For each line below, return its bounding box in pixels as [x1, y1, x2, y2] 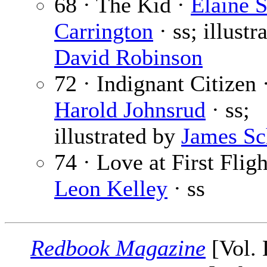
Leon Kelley [54, 176, 167, 201]
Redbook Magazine [30, 235, 206, 261]
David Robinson [54, 45, 203, 70]
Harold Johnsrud [54, 97, 206, 123]
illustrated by [54, 123, 181, 149]
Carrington [54, 18, 153, 44]
